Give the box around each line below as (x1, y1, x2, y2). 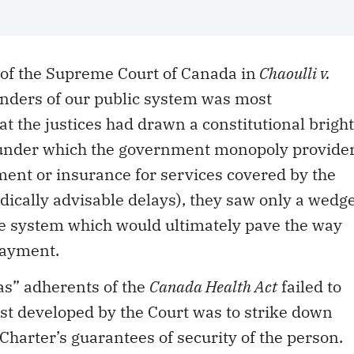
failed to (277, 276, 341, 298)
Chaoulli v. (256, 62, 330, 84)
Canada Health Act (149, 276, 277, 298)
